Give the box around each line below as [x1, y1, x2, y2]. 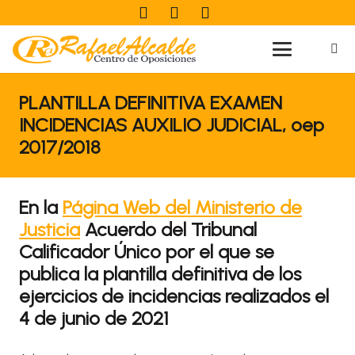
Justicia [19, 218, 80, 241]
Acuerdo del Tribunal [80, 218, 257, 241]
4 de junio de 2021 [19, 307, 169, 330]
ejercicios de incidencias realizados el [19, 284, 329, 307]
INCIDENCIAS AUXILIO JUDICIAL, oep [19, 113, 324, 136]
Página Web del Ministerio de [63, 196, 302, 219]
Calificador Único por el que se [19, 240, 274, 263]
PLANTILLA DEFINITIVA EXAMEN [19, 91, 282, 114]
